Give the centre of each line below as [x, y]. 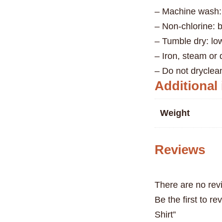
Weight [175, 113]
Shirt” [166, 214]
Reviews [180, 149]
